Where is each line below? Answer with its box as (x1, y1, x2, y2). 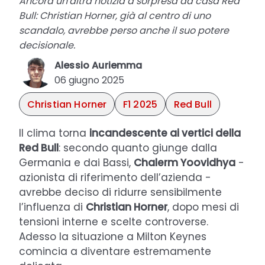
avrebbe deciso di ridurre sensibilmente (19, 185, 222, 200)
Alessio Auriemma (54, 58, 143, 72)
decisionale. (19, 38, 75, 53)
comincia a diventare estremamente (19, 244, 211, 259)
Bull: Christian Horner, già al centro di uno (19, 9, 211, 23)
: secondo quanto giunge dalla (59, 141, 217, 156)
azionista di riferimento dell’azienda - (19, 170, 211, 185)
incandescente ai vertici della (89, 126, 241, 141)
